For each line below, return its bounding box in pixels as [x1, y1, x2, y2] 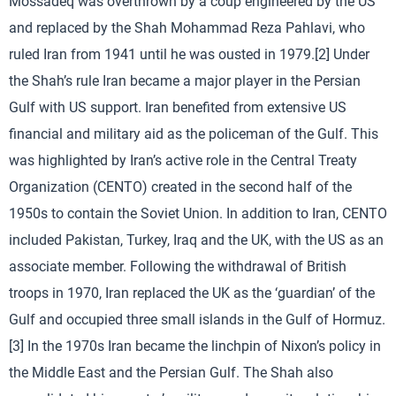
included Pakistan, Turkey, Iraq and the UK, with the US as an [9, 231, 384, 248]
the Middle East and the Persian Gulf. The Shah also [9, 363, 333, 381]
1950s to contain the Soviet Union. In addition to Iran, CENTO [9, 204, 387, 222]
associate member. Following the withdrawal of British [9, 257, 346, 275]
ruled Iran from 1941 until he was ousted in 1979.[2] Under [9, 45, 369, 63]
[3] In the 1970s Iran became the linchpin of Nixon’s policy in [9, 337, 381, 354]
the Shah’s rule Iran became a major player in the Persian [9, 72, 361, 89]
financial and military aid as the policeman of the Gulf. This [9, 125, 378, 142]
